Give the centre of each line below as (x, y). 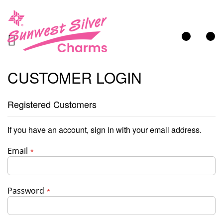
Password (26, 191)
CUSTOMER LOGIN (75, 77)
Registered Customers (52, 104)
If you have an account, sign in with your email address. (105, 130)
